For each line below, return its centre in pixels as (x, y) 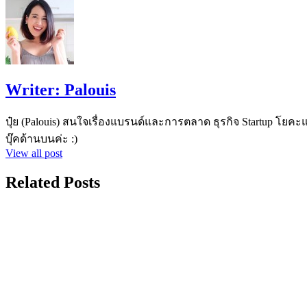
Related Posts (53, 182)
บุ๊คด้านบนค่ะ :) (41, 138)
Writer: (35, 89)
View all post (34, 153)
